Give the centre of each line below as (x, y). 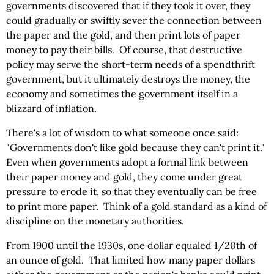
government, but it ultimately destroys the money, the (128, 79)
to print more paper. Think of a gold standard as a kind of (136, 206)
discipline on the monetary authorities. (95, 221)
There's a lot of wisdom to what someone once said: (122, 133)
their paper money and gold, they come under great (124, 177)
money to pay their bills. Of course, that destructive (124, 50)
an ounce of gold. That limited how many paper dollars (131, 260)
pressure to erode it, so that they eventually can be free (131, 191)
